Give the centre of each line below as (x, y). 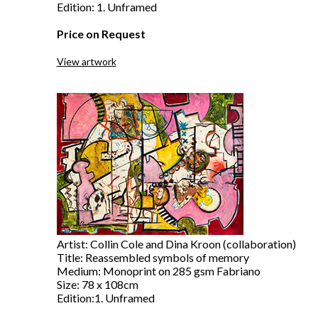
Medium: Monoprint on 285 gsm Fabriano (158, 271)
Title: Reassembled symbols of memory (153, 257)
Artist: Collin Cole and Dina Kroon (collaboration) (176, 244)
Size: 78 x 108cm (97, 284)
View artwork (86, 61)
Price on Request (101, 34)
